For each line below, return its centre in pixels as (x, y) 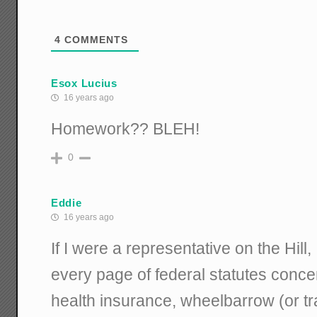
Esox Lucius (84, 83)
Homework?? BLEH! (126, 129)
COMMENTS (95, 40)
